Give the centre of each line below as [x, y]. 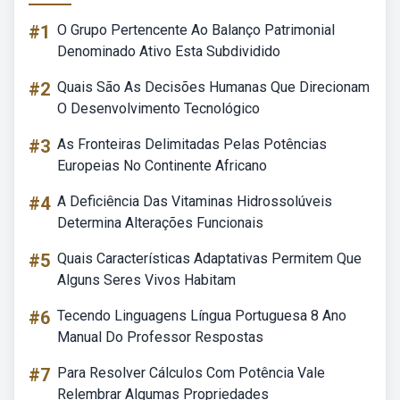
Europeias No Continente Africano [162, 166]
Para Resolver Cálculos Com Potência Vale [191, 373]
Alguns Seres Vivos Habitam [146, 280]
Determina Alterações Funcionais [160, 223]
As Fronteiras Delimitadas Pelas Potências [192, 144]
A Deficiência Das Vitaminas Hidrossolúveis [195, 201]
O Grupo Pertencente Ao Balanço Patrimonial [196, 30]
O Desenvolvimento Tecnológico [158, 108]
